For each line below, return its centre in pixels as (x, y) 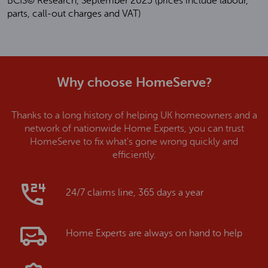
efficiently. (134, 155)
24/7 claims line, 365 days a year (135, 193)
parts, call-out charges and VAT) (74, 14)
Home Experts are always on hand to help (154, 233)
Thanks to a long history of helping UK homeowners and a (134, 115)
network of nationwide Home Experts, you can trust (134, 129)
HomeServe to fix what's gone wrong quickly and (134, 142)
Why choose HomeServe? (134, 82)
